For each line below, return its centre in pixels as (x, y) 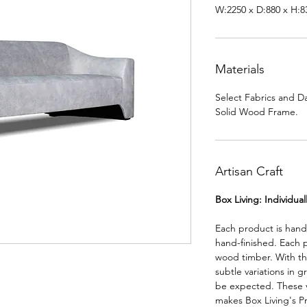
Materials (240, 69)
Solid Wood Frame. (257, 112)
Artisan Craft (249, 171)
